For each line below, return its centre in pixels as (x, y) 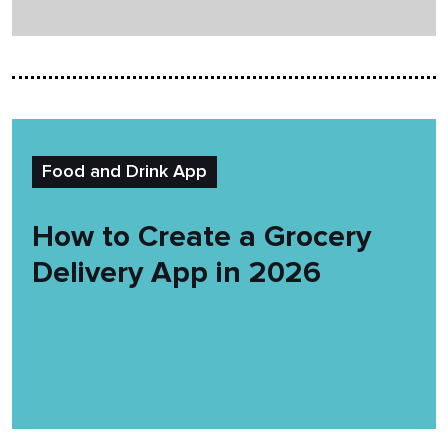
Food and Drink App (124, 172)
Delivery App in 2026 (176, 272)
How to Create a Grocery (201, 236)
